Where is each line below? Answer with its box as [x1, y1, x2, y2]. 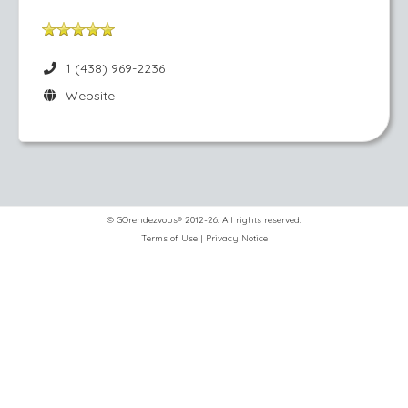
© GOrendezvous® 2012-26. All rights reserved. [107, 214, 301, 226]
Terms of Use [140, 232, 198, 244]
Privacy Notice [205, 232, 268, 244]
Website [57, 87, 115, 104]
